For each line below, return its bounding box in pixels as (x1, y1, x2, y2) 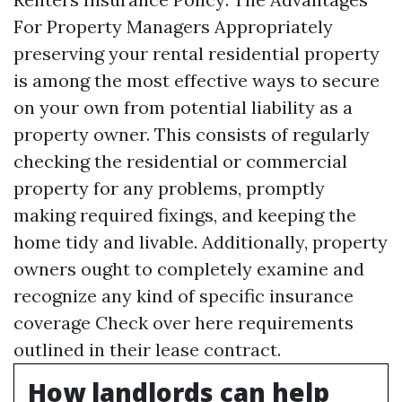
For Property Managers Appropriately (13, 15, 333, 38)
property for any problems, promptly (13, 177, 325, 199)
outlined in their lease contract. (13, 338, 281, 361)
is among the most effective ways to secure (13, 69, 380, 92)
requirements (233, 311, 354, 334)
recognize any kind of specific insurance (13, 284, 354, 307)
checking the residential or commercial (13, 150, 347, 172)
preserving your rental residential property (13, 42, 380, 65)
